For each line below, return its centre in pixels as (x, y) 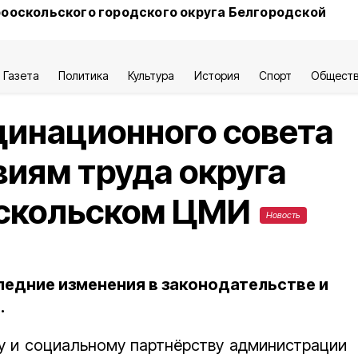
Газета (21, 76)
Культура (151, 76)
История (217, 76)
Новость (283, 215)
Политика (84, 76)
